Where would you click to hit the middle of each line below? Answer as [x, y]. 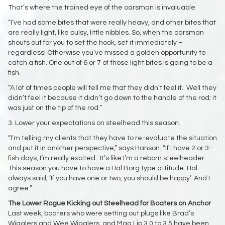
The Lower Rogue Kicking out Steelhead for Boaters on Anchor [109, 203]
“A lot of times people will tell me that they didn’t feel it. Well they [112, 88]
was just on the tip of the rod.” [55, 108]
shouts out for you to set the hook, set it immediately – [95, 42]
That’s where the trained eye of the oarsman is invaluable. [102, 7]
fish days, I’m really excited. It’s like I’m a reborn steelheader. [107, 158]
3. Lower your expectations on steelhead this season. [94, 123]
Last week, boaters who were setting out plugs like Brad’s [101, 213]
